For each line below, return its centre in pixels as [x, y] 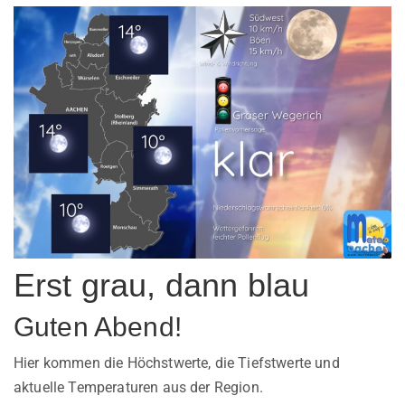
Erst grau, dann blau [162, 285]
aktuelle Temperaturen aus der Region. [138, 387]
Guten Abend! [98, 326]
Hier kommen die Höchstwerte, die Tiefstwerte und [177, 363]
